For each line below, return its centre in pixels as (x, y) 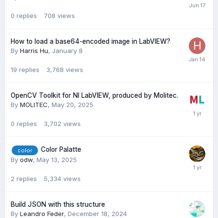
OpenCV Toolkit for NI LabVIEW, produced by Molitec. (94, 96)
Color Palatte (61, 150)
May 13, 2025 (57, 159)
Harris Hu (34, 51)
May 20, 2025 (73, 105)
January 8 (67, 51)
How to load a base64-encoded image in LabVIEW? (91, 42)
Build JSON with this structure (58, 204)
